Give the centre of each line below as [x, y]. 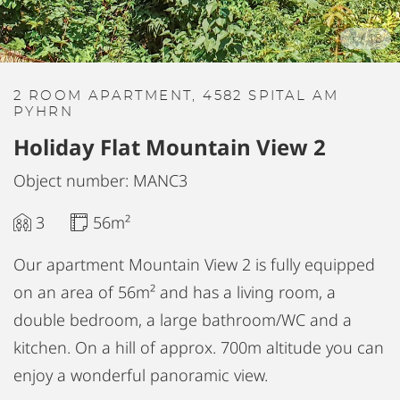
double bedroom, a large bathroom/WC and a [183, 320]
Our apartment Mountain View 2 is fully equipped [194, 264]
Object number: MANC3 [100, 180]
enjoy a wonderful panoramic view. [141, 375]
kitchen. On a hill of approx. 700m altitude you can [199, 347]
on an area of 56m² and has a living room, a [175, 292]
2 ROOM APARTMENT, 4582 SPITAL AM [176, 96]
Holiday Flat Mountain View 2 [170, 147]
